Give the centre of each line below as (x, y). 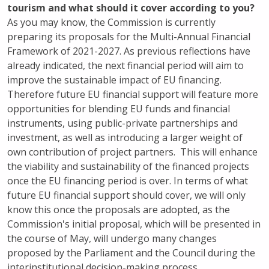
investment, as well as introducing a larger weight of (125, 138)
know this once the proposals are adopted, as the (119, 210)
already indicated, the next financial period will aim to (125, 65)
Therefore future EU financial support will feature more (133, 94)
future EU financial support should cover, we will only (126, 195)
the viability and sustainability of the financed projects (128, 166)
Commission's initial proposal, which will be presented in (134, 224)
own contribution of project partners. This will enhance (132, 152)
